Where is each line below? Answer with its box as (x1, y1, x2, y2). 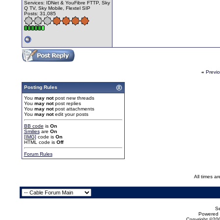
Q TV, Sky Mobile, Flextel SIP (24, 5, 90, 11)
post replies (53, 100, 81, 106)
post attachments (53, 106, 94, 111)
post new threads (53, 95, 94, 101)
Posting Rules (24, 84, 57, 90)
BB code (24, 123, 44, 129)
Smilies (24, 128, 40, 134)
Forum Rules (24, 151, 53, 157)
